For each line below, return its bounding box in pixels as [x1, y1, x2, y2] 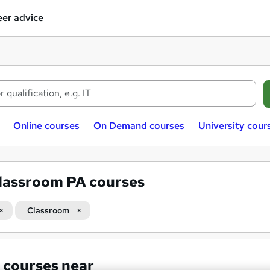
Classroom [27, 205, 69, 216]
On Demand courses [93, 119, 184, 132]
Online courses [13, 119, 80, 132]
